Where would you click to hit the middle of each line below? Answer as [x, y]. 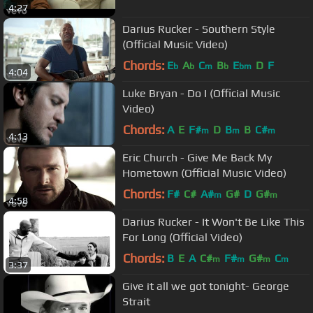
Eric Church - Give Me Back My [197, 157]
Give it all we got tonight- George [206, 286]
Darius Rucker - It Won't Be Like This [213, 221]
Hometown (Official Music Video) [204, 173]
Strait [136, 301]
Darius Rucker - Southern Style [199, 29]
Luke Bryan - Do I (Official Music [201, 93]
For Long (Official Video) [182, 237]
